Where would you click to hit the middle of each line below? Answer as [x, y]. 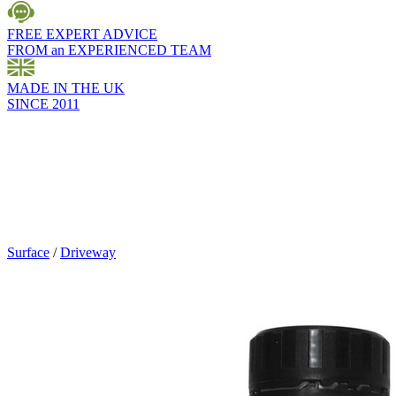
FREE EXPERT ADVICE [82, 34]
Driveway [88, 253]
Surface [28, 253]
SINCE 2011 [43, 104]
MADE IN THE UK [66, 88]
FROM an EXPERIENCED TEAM [109, 50]
